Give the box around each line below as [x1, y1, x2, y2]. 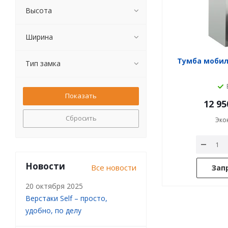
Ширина [25, 32, 53, 42]
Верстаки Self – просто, [25, 193, 107, 203]
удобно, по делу [25, 206, 81, 215]
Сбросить [65, 113, 97, 123]
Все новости [91, 162, 136, 173]
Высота [25, 6, 52, 15]
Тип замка [25, 59, 61, 68]
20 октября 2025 [25, 181, 83, 191]
